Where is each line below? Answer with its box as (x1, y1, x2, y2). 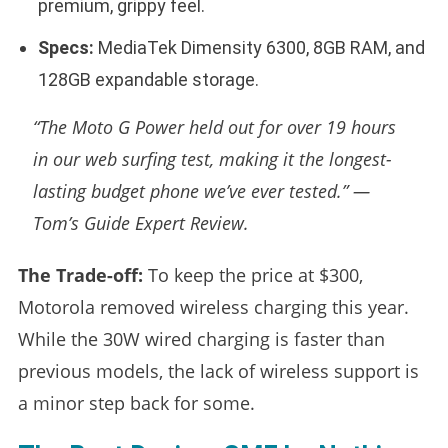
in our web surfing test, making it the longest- (32, 146, 392, 171)
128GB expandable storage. (37, 68, 259, 90)
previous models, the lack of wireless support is (17, 358, 419, 383)
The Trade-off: (17, 262, 143, 287)
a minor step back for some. (17, 390, 255, 415)
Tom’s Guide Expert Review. (32, 210, 249, 235)
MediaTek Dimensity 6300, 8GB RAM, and (93, 36, 425, 58)
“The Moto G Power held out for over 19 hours (32, 114, 396, 139)
